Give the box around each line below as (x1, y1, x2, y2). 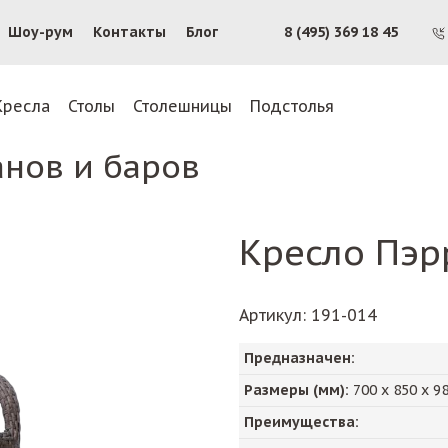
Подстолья (250, 95, 334, 116)
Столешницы (133, 95, 232, 116)
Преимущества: (244, 412, 359, 431)
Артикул (239, 304, 302, 325)
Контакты (93, 23, 166, 41)
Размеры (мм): (244, 380, 349, 399)
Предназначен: (244, 348, 355, 367)
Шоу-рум (8, 23, 73, 41)
